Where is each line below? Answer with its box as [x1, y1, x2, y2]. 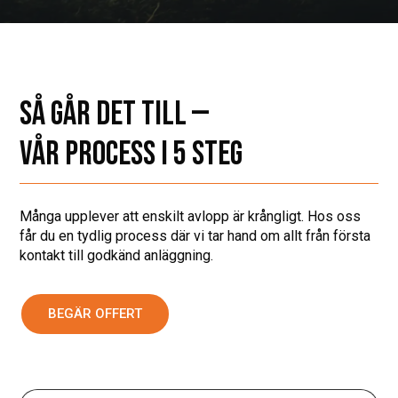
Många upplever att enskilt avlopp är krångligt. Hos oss [20, 207, 362, 225]
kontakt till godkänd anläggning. [20, 246, 214, 264]
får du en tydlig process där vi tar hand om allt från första [20, 227, 371, 244]
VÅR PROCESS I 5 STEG [20, 133, 243, 174]
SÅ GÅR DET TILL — [20, 93, 210, 134]
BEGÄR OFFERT [48, 305, 143, 322]
